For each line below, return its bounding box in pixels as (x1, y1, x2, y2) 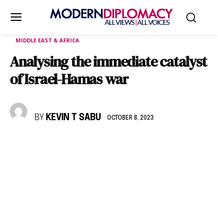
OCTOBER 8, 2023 (107, 115, 154, 121)
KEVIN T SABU (46, 113, 101, 122)
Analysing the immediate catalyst (10, 52, 207, 72)
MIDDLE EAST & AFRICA (16, 36, 79, 44)
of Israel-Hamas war (10, 69, 129, 89)
